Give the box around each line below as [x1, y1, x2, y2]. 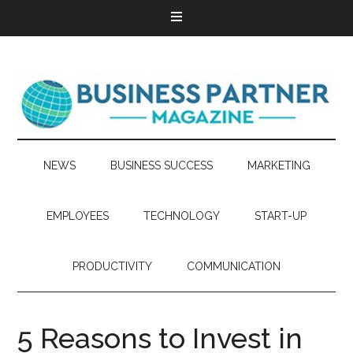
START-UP [255, 210, 307, 222]
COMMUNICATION [187, 260, 281, 273]
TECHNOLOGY [143, 210, 220, 222]
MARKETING [247, 159, 310, 172]
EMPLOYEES [46, 210, 109, 222]
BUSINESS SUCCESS [110, 159, 213, 172]
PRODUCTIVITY [72, 260, 152, 273]
